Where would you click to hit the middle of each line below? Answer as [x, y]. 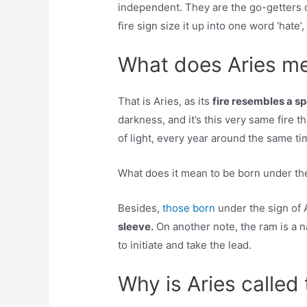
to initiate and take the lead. [185, 245]
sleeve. [136, 227]
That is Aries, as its [165, 101]
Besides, [140, 208]
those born [189, 208]
